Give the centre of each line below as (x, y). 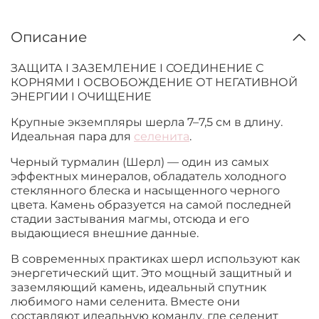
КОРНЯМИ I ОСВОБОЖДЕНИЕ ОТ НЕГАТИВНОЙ (154, 83)
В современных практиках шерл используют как (155, 259)
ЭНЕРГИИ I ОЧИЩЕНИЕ (81, 97)
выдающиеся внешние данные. (105, 234)
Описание (49, 37)
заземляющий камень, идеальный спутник (138, 288)
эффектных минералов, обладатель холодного (148, 177)
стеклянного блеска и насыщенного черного (145, 191)
